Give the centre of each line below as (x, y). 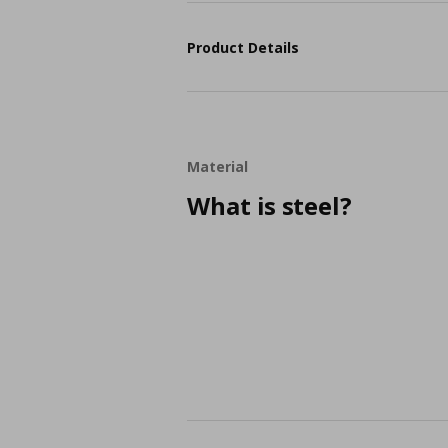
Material (217, 166)
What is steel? (269, 205)
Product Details (243, 47)
